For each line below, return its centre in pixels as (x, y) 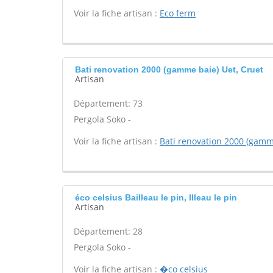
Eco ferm (178, 13)
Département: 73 (108, 103)
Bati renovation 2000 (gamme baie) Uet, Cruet (169, 69)
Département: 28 (108, 231)
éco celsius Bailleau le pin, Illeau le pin (156, 197)
